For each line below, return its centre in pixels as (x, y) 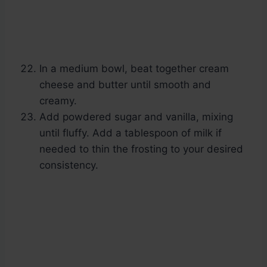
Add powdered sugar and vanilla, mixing (136, 117)
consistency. (69, 165)
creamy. (58, 101)
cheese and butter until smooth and (125, 85)
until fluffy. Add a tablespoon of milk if (131, 133)
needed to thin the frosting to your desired (141, 149)
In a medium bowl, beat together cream (134, 69)
